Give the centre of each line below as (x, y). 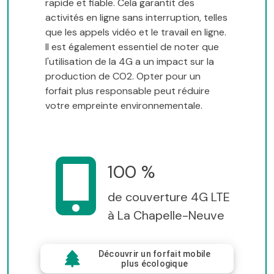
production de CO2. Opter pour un (123, 76)
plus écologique (154, 263)
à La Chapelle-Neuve (166, 215)
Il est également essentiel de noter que (132, 46)
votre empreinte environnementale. (124, 105)
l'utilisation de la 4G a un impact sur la (130, 61)
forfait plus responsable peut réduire (128, 91)
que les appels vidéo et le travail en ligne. (136, 32)
